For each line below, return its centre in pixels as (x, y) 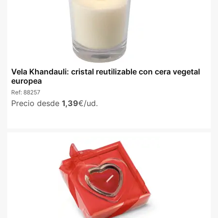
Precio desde (36, 103)
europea (27, 81)
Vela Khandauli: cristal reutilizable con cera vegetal (106, 71)
